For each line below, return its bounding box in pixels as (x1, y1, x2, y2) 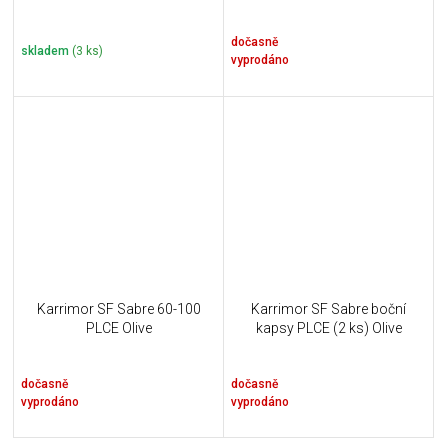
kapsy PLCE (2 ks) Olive (255, 320, 402, 337)
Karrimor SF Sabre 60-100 (36, 301, 201, 318)
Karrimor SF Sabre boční (251, 301, 406, 318)
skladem (21, 44, 72, 59)
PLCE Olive (85, 320, 152, 337)
